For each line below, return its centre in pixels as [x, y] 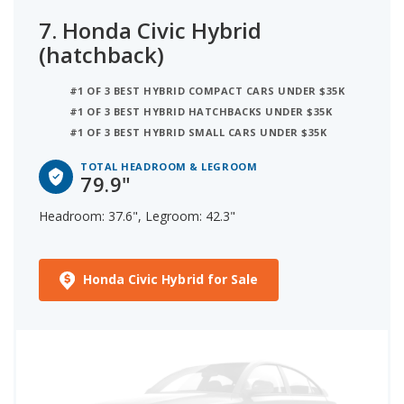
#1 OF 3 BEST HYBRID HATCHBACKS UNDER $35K [201, 112]
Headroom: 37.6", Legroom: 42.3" [137, 216]
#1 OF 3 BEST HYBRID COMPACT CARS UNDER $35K [207, 91]
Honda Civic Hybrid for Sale [170, 280]
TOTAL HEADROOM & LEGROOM [169, 167]
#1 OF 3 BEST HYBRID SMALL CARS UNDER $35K [198, 133]
